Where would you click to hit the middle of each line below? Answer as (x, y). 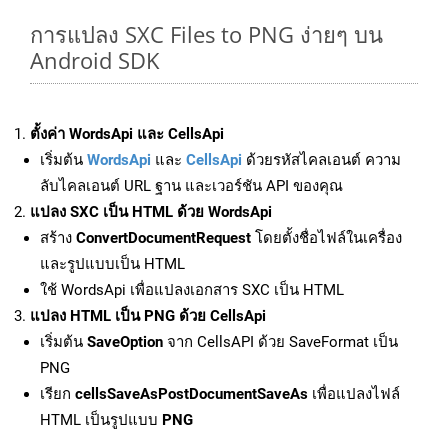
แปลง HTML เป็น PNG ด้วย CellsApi (148, 316)
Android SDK (94, 60)
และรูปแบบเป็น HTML (112, 264)
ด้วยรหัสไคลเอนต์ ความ (321, 160)
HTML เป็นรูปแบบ (101, 420)
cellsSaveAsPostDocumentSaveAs (191, 394)
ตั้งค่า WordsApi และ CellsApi (127, 134)
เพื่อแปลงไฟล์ (354, 394)
